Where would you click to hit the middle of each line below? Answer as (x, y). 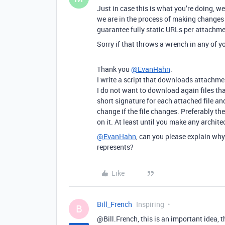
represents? (115, 147)
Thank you (114, 69)
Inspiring (150, 204)
